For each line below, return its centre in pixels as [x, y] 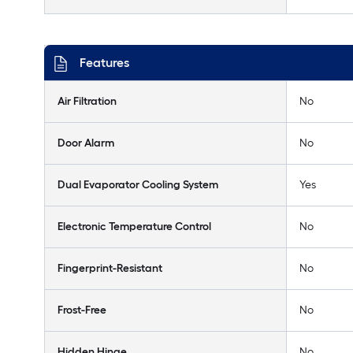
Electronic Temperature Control [134, 227]
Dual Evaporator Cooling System [138, 185]
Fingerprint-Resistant [110, 268]
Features [104, 63]
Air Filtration [87, 101]
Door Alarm [86, 143]
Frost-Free [82, 310]
